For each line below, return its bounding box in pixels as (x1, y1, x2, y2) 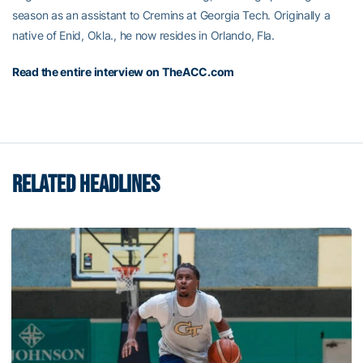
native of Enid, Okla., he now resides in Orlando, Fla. (12, 28, 275, 42)
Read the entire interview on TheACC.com (12, 65, 235, 79)
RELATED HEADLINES (12, 170, 160, 199)
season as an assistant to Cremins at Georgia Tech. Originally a (12, 8, 331, 22)
